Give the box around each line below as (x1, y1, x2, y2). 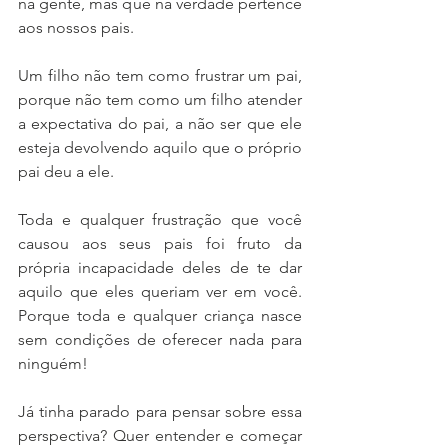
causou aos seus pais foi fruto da (18, 234, 302, 253)
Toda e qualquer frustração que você (18, 210, 302, 229)
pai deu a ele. (18, 162, 118, 181)
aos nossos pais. (18, 18, 138, 37)
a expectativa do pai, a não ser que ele (18, 114, 302, 133)
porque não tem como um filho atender (18, 90, 302, 109)
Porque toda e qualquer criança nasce (18, 306, 302, 325)
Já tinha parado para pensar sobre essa (18, 402, 302, 421)
